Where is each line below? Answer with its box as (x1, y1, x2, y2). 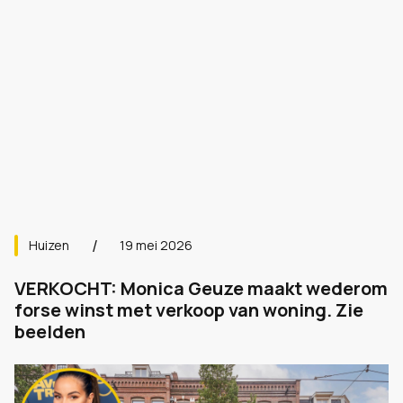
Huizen (29, 237, 69, 254)
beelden (14, 319, 85, 344)
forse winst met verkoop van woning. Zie (14, 298, 363, 322)
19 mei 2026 (120, 237, 193, 254)
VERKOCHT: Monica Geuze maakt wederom (14, 276, 388, 300)
